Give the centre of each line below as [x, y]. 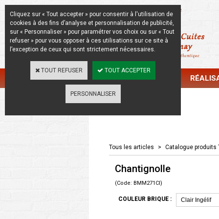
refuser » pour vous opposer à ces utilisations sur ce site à [89, 41]
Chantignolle [143, 169]
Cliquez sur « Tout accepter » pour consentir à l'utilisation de [91, 14]
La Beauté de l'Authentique [140, 10]
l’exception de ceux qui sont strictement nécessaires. [83, 49]
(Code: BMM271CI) [139, 183]
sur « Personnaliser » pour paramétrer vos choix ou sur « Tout [92, 32]
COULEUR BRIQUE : [145, 199]
